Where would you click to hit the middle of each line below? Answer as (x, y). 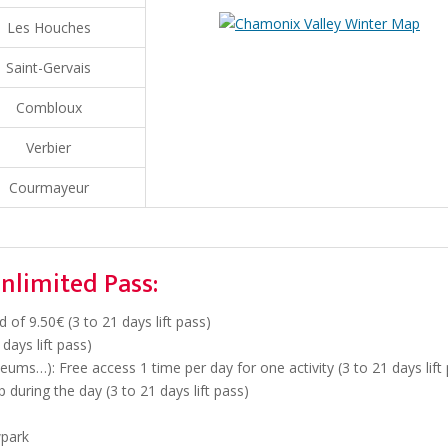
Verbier (48, 147)
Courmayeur (48, 187)
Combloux (48, 107)
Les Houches (48, 27)
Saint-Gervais (48, 67)
